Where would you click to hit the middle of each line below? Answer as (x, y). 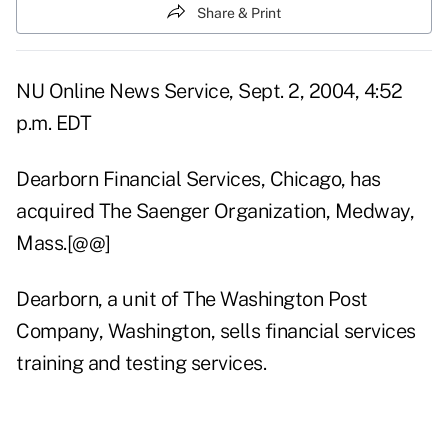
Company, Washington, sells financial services (216, 331)
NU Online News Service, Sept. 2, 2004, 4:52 (209, 91)
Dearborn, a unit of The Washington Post (192, 299)
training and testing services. (141, 363)
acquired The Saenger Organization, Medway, (215, 211)
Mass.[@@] (63, 243)
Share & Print (239, 12)
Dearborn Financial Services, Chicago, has (198, 179)
